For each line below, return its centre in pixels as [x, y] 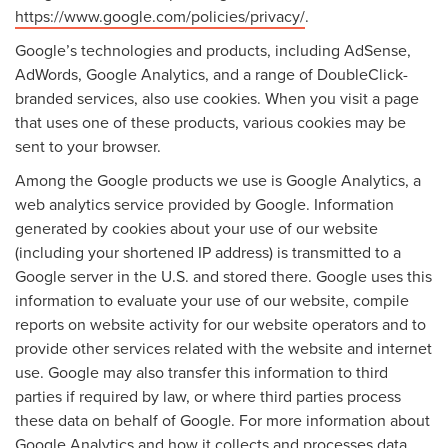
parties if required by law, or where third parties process [208, 395]
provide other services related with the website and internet [223, 347]
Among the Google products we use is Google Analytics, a [218, 179]
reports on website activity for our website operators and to [220, 323]
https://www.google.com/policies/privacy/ [160, 15]
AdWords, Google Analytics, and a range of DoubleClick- [211, 73]
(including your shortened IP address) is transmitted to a [208, 251]
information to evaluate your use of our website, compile [212, 299]
